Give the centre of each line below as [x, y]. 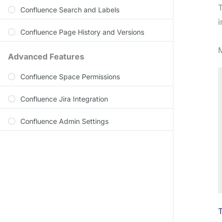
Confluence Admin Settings [64, 121]
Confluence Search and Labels [70, 10]
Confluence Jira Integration [64, 99]
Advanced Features [46, 56]
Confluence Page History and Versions [82, 32]
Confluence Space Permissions [70, 77]
